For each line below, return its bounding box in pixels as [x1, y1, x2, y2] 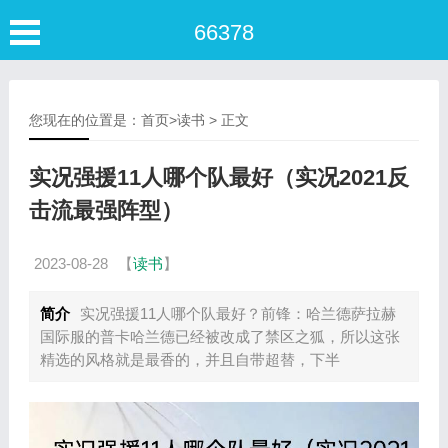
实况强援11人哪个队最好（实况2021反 [28, 165, 409, 190]
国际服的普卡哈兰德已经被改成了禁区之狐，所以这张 [39, 328, 400, 345]
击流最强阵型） [28, 198, 183, 223]
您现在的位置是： [28, 112, 141, 128]
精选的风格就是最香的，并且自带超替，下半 [39, 351, 340, 368]
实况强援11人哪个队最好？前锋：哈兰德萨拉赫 [79, 305, 396, 322]
